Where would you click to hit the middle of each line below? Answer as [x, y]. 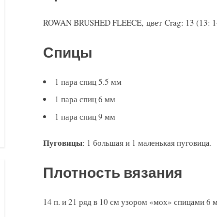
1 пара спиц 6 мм [85, 99]
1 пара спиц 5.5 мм [88, 81]
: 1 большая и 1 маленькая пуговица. [147, 143]
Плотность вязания [113, 173]
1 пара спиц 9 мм [85, 116]
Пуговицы [63, 143]
